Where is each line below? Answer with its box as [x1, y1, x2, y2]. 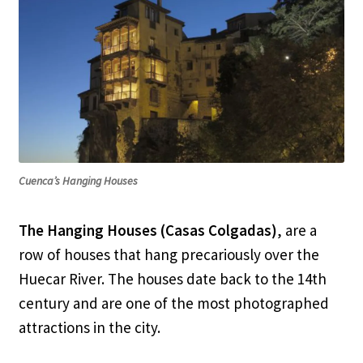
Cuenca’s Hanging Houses [19, 173, 138, 189]
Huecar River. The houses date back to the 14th [18, 269, 327, 289]
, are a [276, 220, 317, 241]
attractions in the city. [18, 318, 160, 338]
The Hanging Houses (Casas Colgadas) [18, 220, 277, 241]
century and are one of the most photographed [18, 293, 329, 314]
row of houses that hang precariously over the [18, 245, 319, 265]
